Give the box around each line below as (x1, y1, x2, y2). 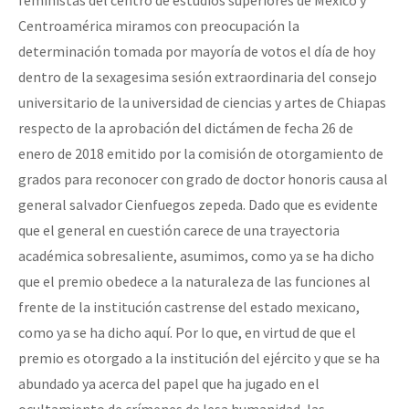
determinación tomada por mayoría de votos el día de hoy (18, 41, 375, 60)
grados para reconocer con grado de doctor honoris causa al (18, 169, 388, 188)
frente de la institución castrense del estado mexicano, (18, 297, 360, 316)
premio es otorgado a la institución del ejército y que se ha (18, 348, 380, 367)
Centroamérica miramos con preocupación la (18, 16, 299, 35)
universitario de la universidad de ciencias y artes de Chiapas (18, 92, 386, 111)
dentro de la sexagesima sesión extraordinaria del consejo (18, 67, 377, 86)
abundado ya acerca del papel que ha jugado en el (18, 373, 320, 393)
